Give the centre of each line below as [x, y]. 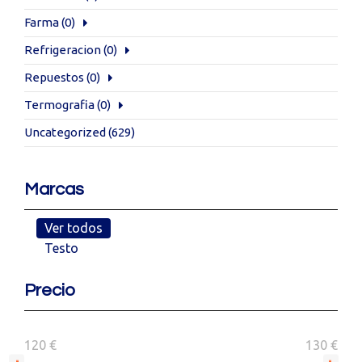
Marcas [54, 189]
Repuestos [54, 77]
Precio [50, 290]
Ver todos [74, 228]
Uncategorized [65, 132]
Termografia [59, 105]
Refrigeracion [63, 50]
